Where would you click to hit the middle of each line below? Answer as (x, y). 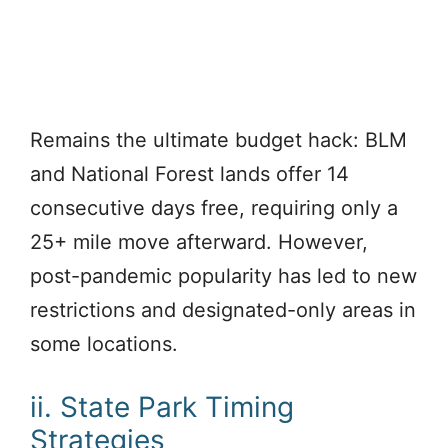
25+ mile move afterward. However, (199, 241)
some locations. (104, 343)
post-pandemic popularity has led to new (223, 275)
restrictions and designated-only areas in (223, 309)
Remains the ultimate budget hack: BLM (218, 139)
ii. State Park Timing (162, 406)
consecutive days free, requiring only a (214, 207)
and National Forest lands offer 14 (189, 173)
